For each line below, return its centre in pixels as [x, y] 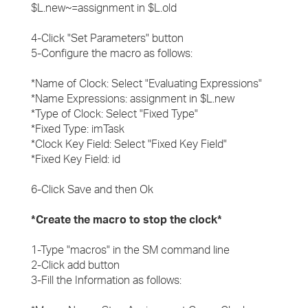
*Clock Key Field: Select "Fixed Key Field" [129, 144]
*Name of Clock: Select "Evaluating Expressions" [146, 83]
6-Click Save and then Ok [92, 189]
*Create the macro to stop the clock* [126, 219]
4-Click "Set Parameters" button [107, 38]
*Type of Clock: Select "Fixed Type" [114, 113]
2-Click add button [75, 265]
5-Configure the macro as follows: [112, 53]
